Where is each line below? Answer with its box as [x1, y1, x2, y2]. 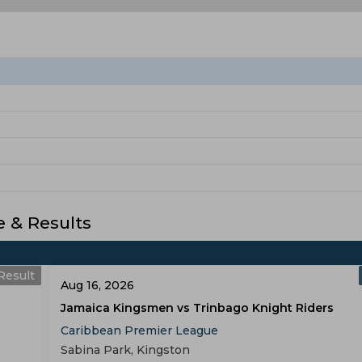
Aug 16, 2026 [61, 278, 134, 293]
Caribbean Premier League [61, 323, 218, 338]
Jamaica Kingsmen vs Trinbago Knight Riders [61, 301, 334, 315]
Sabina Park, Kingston [61, 343, 190, 357]
